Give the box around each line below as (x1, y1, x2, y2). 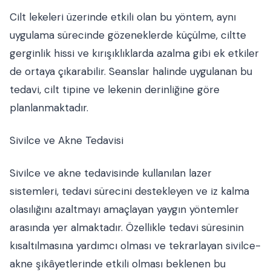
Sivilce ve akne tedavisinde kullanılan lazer (10, 166, 212, 180)
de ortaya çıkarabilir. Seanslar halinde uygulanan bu (10, 65, 252, 78)
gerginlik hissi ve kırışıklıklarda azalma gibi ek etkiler (10, 47, 259, 60)
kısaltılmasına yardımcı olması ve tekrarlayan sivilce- (10, 239, 261, 252)
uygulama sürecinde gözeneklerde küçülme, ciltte (10, 28, 246, 42)
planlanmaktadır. (10, 101, 88, 114)
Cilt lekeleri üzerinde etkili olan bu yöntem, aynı (10, 10, 236, 24)
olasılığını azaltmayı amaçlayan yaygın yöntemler (10, 203, 239, 216)
